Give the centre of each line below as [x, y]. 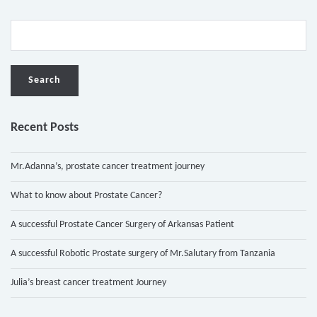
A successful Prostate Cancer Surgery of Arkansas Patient [122, 225]
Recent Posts [45, 128]
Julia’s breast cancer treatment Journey [88, 283]
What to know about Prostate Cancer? [86, 196]
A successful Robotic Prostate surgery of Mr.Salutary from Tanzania [143, 254]
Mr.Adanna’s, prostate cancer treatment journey [108, 167]
